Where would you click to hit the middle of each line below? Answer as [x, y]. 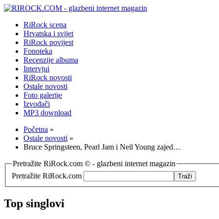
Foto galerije [43, 95]
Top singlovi [34, 203]
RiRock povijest [48, 42]
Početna [36, 129]
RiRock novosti [48, 77]
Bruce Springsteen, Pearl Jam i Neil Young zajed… [102, 147]
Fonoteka [38, 51]
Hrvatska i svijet [48, 33]
